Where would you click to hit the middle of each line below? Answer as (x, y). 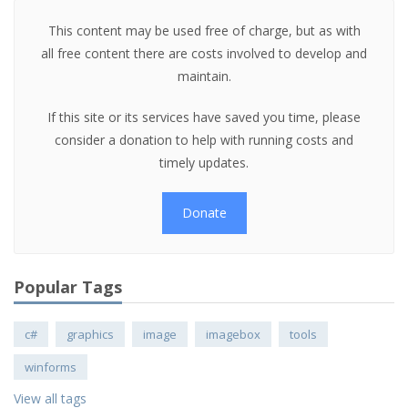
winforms (51, 367)
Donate (204, 213)
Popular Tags (68, 287)
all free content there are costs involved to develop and (204, 53)
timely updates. (204, 163)
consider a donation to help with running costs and (204, 140)
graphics (90, 334)
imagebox (233, 334)
